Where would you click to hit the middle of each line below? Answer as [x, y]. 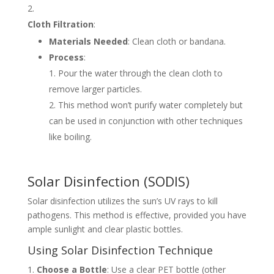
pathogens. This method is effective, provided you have [137, 215]
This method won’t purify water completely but [150, 105]
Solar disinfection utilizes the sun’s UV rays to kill [122, 201]
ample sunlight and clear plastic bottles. [105, 229]
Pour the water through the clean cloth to [140, 73]
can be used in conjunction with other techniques [146, 120]
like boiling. [70, 136]
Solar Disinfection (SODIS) [108, 181]
